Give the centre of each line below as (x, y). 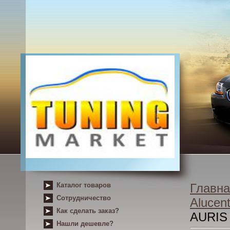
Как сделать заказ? (88, 211)
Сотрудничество (84, 198)
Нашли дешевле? (85, 224)
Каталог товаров (84, 185)
